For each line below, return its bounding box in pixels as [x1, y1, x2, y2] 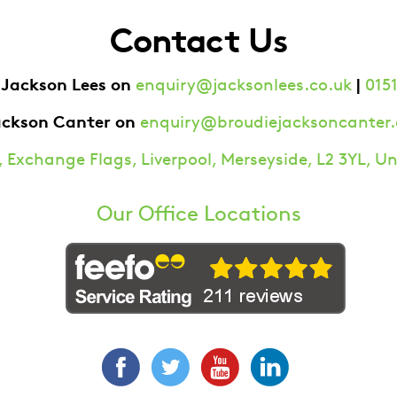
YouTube [262, 346, 318, 364]
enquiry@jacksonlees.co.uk [136, 74, 352, 96]
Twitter [213, 346, 260, 364]
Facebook [163, 346, 227, 364]
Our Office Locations [96, 200, 301, 226]
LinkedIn [312, 346, 369, 364]
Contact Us [110, 19, 287, 60]
